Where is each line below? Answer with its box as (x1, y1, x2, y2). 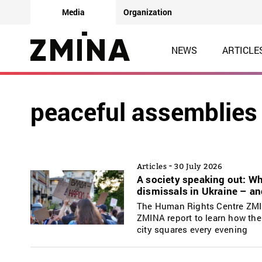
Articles (137, 161, 167, 171)
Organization (123, 6, 172, 18)
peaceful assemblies (30, 95, 257, 127)
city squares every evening (137, 223, 248, 235)
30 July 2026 (174, 161, 222, 171)
